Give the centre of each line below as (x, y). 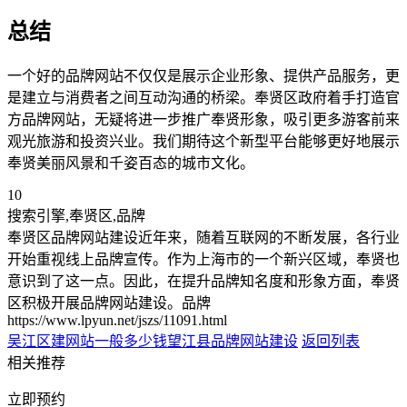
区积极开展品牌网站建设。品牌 (109, 303)
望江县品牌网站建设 (233, 341)
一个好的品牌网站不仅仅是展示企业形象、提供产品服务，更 (203, 75)
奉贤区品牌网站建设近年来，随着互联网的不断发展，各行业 (203, 237)
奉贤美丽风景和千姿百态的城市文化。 (131, 163)
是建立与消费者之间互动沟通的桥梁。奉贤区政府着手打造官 (203, 97)
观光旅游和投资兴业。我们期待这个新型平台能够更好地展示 (203, 141)
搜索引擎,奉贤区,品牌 (76, 215)
